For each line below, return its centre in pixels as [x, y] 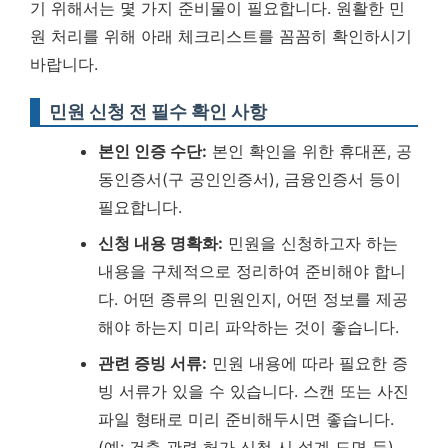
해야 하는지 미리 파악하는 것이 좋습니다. [248, 327]
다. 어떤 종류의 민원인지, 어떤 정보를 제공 [253, 299]
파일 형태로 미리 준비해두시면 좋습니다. [246, 419]
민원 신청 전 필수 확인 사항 [158, 111]
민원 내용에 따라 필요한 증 [307, 363]
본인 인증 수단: [152, 151]
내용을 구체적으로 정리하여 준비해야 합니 [252, 271]
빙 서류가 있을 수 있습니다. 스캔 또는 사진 [253, 391]
